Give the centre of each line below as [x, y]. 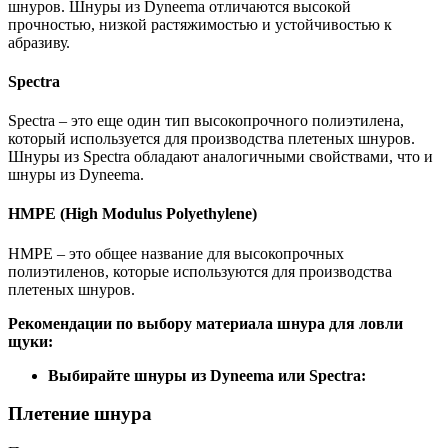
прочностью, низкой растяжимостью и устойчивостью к [200, 24]
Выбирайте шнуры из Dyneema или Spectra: [207, 375]
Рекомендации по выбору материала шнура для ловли [205, 323]
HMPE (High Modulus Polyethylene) [132, 214]
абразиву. [39, 42]
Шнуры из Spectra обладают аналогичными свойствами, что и [220, 157]
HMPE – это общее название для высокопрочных [176, 253]
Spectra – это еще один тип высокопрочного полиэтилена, [206, 121]
